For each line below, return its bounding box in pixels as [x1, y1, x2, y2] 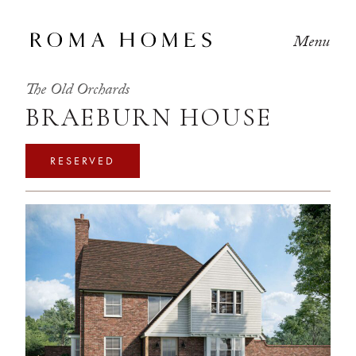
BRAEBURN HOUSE [25, 102, 273, 133]
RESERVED [50, 153, 116, 168]
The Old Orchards [25, 78, 130, 105]
